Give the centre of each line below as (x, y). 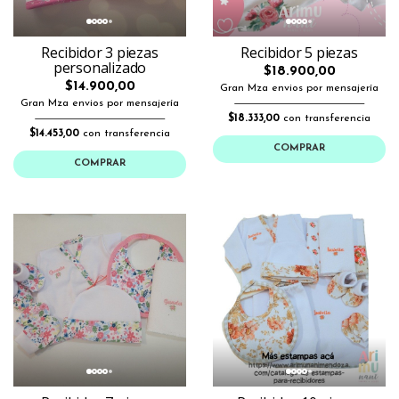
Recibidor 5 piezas (299, 52)
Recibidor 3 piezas (100, 52)
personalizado (100, 67)
